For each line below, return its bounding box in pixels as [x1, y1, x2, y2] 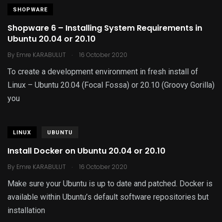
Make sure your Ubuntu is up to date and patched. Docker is [7, 179, 213, 188]
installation [7, 206, 45, 215]
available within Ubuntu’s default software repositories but [7, 192, 209, 202]
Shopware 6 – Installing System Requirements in [7, 22, 202, 34]
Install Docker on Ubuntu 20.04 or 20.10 [7, 145, 166, 157]
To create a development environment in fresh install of [7, 67, 198, 76]
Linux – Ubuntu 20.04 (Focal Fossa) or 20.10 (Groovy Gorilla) [7, 80, 215, 90]
